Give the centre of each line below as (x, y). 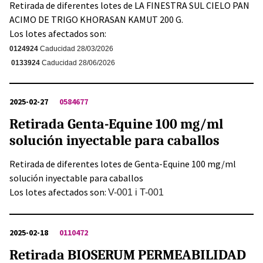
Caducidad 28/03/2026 (77, 49)
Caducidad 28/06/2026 (78, 63)
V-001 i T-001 (136, 193)
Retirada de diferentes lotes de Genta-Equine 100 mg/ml (123, 164)
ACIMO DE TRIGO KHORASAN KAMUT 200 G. (97, 20)
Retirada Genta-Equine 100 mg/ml (116, 124)
